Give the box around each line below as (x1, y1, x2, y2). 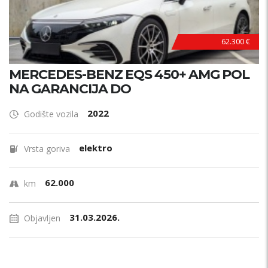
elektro (79, 142, 112, 154)
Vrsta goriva (24, 143, 70, 154)
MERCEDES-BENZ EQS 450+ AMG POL (9, 66, 249, 83)
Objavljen (24, 212, 60, 224)
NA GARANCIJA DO (9, 81, 131, 97)
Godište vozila (24, 108, 78, 120)
